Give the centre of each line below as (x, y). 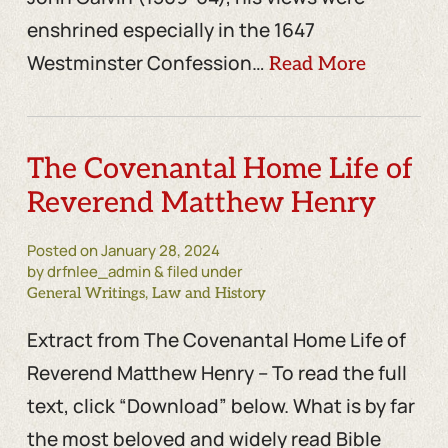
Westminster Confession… (147, 62)
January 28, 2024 (160, 250)
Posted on (63, 250)
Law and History (208, 292)
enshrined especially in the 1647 (170, 29)
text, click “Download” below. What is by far (220, 405)
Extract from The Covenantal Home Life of (216, 339)
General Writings (85, 292)
